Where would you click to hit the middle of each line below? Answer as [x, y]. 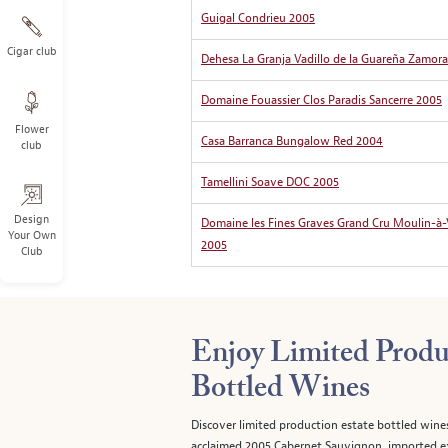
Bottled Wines [280, 389]
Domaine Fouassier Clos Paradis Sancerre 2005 [321, 100]
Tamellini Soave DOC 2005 [270, 182]
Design [31, 219]
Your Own [31, 235]
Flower [31, 128]
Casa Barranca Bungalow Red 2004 [292, 141]
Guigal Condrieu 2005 [258, 18]
